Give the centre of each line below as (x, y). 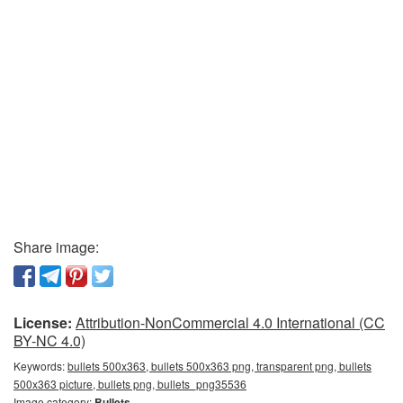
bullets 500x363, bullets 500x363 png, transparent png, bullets (219, 365)
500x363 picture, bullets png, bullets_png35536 (130, 383)
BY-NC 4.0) (49, 340)
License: (43, 322)
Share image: (56, 246)
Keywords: (40, 365)
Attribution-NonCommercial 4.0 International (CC (230, 322)
